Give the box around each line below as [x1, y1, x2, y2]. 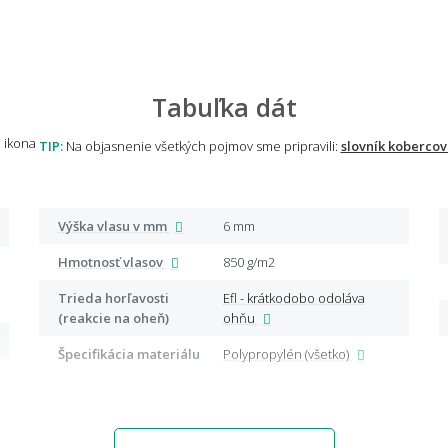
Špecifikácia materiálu [65, 344, 200, 363]
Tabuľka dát [151, 89, 297, 124]
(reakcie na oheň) [58, 308, 169, 327]
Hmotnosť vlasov [68, 252, 163, 271]
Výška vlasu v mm [66, 216, 167, 235]
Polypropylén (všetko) [231, 344, 352, 363]
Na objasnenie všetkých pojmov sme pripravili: [62, 136, 341, 155]
